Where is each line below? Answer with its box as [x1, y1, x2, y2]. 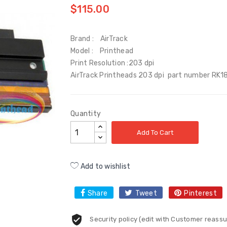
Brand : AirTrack [70, 34, 128, 43]
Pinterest [184, 189, 217, 198]
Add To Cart [137, 129, 173, 136]
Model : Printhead [70, 47, 134, 55]
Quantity [70, 109, 101, 118]
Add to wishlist [79, 162, 131, 171]
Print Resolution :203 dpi [70, 59, 155, 67]
